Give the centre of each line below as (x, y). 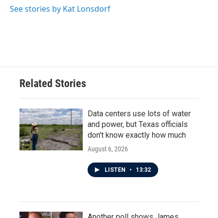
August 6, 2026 (108, 149)
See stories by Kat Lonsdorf (60, 9)
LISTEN (116, 170)
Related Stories (53, 83)
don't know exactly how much (137, 135)
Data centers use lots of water (139, 114)
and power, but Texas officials (138, 124)
